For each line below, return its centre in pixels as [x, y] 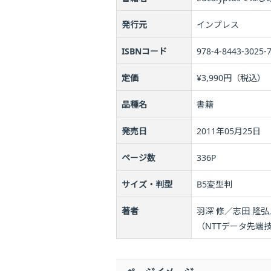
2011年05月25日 [229, 131]
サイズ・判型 [147, 184]
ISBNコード [144, 51]
